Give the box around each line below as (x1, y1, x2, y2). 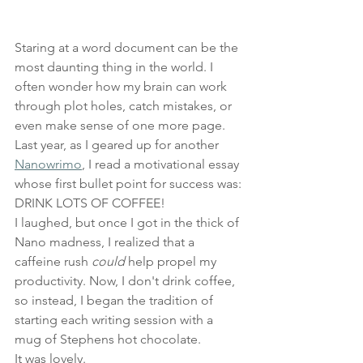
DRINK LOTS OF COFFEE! (15, 194, 165, 211)
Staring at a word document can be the (15, 39, 241, 55)
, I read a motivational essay (82, 156, 242, 172)
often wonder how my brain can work (15, 78, 230, 94)
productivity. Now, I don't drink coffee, (15, 272, 238, 288)
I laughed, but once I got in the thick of (15, 214, 242, 230)
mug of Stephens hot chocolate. (15, 331, 201, 347)
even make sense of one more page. (15, 117, 228, 133)
